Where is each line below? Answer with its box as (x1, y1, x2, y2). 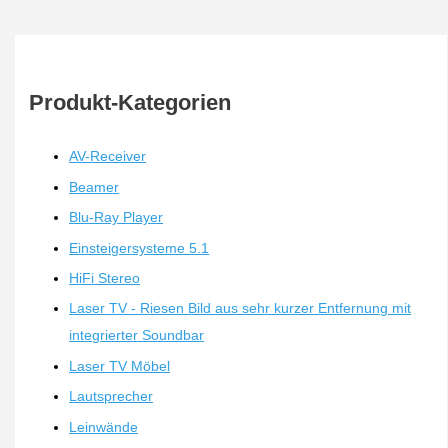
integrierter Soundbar (69, 328, 205, 344)
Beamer (69, 179, 120, 195)
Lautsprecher (69, 389, 154, 405)
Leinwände (69, 419, 139, 435)
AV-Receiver (69, 149, 147, 165)
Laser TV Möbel (69, 358, 171, 374)
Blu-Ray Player (69, 210, 164, 226)
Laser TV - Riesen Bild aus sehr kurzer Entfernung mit (69, 301, 412, 317)
